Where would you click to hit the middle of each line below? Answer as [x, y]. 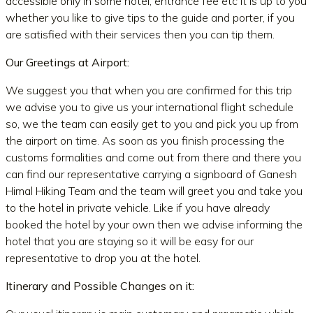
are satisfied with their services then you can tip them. [140, 34]
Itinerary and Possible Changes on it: [100, 286]
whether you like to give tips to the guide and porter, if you [150, 17]
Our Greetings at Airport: [67, 62]
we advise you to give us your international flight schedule [150, 107]
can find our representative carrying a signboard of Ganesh [151, 174]
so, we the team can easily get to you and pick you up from [152, 124]
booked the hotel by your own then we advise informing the [154, 224]
